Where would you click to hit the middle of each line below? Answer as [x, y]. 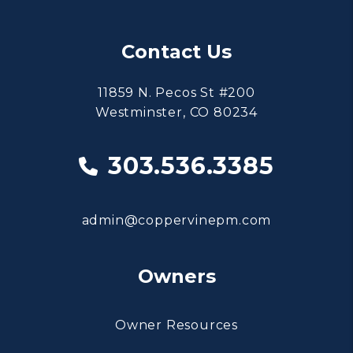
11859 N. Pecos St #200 [176, 92]
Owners [176, 276]
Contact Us [176, 51]
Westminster [139, 112]
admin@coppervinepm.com [176, 220]
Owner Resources [176, 325]
